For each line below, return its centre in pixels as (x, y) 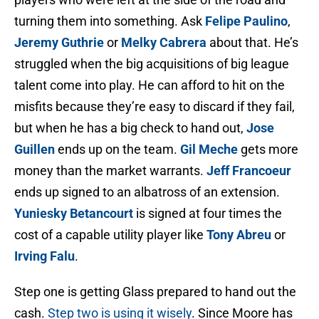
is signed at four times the (208, 214)
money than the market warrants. (110, 171)
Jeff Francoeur (249, 171)
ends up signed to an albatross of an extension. (147, 192)
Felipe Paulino (246, 21)
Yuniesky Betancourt (74, 214)
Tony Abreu (239, 235)
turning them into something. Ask (110, 21)
